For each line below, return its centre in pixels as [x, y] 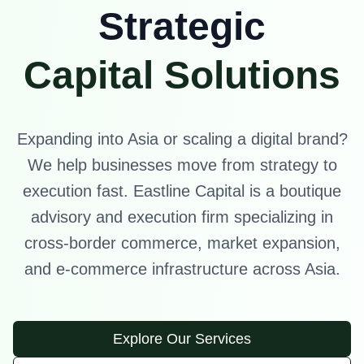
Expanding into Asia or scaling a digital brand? [182, 139]
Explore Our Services [182, 339]
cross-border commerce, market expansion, [182, 243]
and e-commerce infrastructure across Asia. [182, 269]
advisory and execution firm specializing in [182, 217]
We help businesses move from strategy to [182, 165]
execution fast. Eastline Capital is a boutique [182, 191]
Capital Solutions [182, 76]
